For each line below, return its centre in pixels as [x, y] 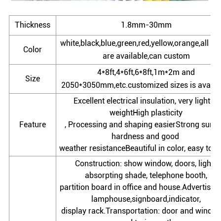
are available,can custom [146, 56]
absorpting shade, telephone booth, [146, 176]
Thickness [33, 25]
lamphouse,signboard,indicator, [146, 199]
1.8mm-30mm [146, 25]
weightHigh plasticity [146, 113]
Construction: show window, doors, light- [146, 164]
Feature [33, 125]
